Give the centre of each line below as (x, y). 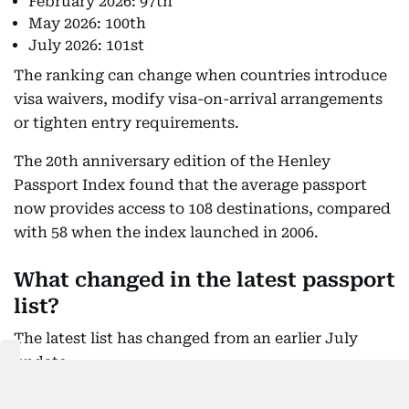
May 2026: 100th (87, 23)
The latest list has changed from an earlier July (186, 338)
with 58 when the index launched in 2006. (166, 232)
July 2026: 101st (86, 45)
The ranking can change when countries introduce (200, 75)
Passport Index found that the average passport (190, 185)
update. (42, 362)
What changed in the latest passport (204, 280)
